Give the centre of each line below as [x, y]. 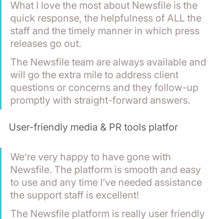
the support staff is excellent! [76, 195]
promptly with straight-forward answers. [100, 100]
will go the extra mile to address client [96, 75]
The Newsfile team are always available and [109, 62]
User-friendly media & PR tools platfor [93, 127]
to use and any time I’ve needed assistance [107, 182]
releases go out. [46, 43]
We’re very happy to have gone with [92, 157]
